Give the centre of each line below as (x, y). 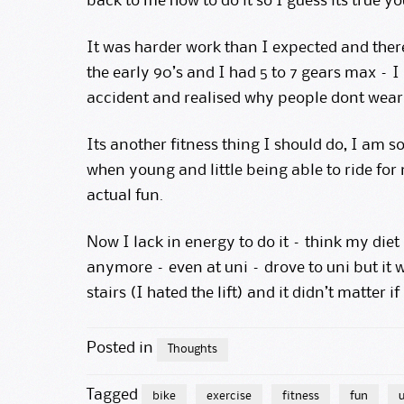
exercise (229, 395)
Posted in (122, 349)
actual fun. (125, 196)
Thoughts (193, 349)
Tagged (114, 395)
